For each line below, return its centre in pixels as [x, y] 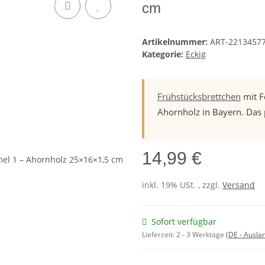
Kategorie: [164, 54]
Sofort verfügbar [184, 222]
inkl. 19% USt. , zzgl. [182, 185]
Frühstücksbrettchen [199, 97]
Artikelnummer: [176, 42]
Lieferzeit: [159, 235]
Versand [239, 185]
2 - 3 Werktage [201, 235]
